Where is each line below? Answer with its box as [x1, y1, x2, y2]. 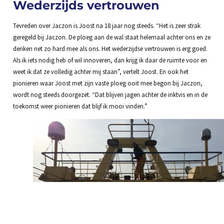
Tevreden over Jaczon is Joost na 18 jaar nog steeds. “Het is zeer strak [12, 21, 200, 29]
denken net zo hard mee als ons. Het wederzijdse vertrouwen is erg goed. [12, 44, 207, 52]
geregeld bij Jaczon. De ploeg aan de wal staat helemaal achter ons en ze [12, 32, 210, 41]
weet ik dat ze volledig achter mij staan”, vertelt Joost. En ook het [12, 67, 188, 75]
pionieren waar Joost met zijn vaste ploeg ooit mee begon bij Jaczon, [12, 78, 202, 87]
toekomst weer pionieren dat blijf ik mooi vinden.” [12, 101, 147, 110]
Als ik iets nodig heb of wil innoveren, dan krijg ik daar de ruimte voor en [12, 55, 207, 64]
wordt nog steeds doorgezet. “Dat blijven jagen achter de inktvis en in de [12, 90, 207, 98]
